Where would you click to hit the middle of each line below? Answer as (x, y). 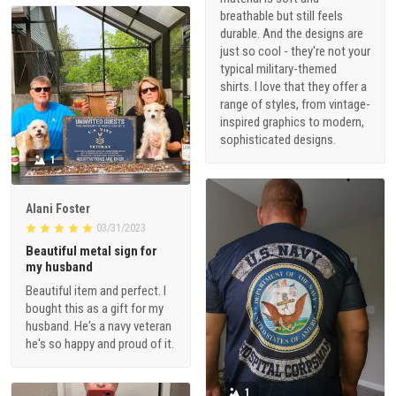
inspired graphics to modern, (292, 122)
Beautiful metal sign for (91, 251)
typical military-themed (278, 69)
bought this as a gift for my (95, 308)
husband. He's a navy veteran (99, 326)
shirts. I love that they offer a (293, 87)
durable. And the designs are (292, 34)
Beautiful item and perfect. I (96, 291)
